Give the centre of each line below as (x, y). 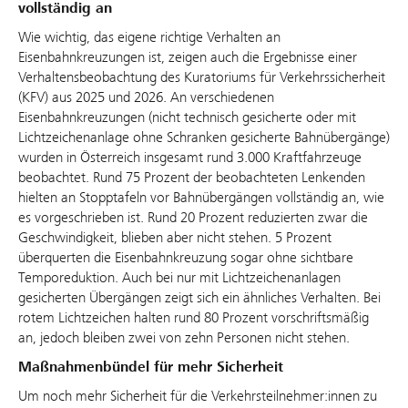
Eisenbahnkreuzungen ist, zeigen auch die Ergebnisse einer (188, 57)
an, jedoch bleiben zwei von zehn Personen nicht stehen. (184, 338)
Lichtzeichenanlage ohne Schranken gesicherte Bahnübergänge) (204, 138)
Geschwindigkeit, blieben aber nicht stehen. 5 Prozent (175, 238)
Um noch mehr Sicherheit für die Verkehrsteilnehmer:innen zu (198, 396)
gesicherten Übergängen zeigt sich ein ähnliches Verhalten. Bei (199, 298)
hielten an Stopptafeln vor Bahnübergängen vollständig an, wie (201, 198)
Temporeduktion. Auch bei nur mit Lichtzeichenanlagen (179, 278)
